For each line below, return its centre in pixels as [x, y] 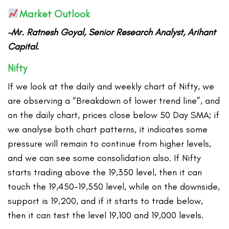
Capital [22, 46]
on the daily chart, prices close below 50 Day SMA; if [114, 115]
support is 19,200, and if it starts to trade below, [106, 201]
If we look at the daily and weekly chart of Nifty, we [111, 86]
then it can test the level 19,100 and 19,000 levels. [106, 215]
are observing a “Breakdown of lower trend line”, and [114, 100]
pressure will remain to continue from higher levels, [110, 143]
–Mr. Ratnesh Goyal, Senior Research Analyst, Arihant [112, 32]
